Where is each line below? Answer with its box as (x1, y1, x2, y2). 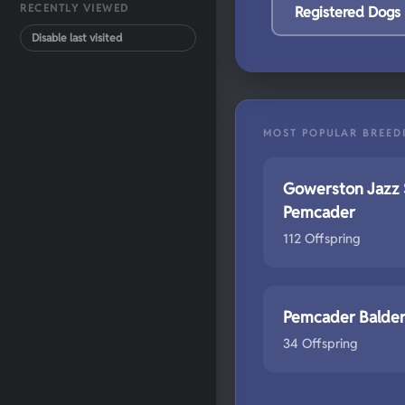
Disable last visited (32, 31, 122, 44)
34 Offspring (283, 334, 358, 352)
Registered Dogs (295, 3, 400, 22)
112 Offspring (283, 230, 361, 247)
